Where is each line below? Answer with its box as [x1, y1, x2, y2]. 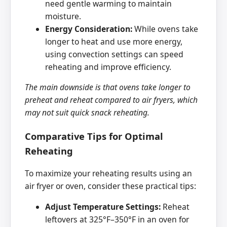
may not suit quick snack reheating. [25, 107, 149, 119]
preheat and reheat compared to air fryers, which [25, 94, 198, 106]
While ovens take [132, 23, 198, 34]
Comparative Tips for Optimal [25, 129, 163, 142]
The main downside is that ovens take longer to [25, 82, 191, 93]
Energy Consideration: [45, 23, 132, 34]
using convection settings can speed [45, 48, 183, 60]
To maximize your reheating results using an [25, 168, 192, 179]
